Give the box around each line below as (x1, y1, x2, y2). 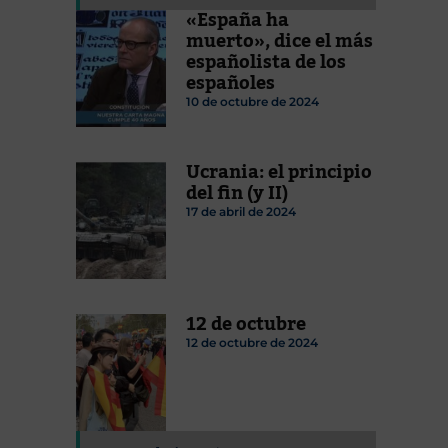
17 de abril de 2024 (186, 204, 296, 220)
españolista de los (186, 44, 346, 81)
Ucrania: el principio (186, 154, 372, 191)
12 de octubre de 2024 (186, 335, 318, 351)
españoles (186, 65, 275, 102)
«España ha (186, 2, 289, 39)
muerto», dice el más (186, 23, 373, 60)
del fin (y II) (186, 175, 288, 212)
